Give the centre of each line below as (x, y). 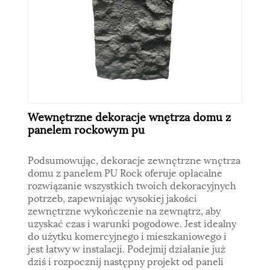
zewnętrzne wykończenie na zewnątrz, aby (124, 210)
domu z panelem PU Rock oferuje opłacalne (125, 172)
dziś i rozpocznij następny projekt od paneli (126, 260)
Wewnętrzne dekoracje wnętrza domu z (130, 116)
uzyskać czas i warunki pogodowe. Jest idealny (132, 222)
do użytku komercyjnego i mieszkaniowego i (127, 235)
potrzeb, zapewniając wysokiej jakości (113, 197)
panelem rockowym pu (86, 128)
